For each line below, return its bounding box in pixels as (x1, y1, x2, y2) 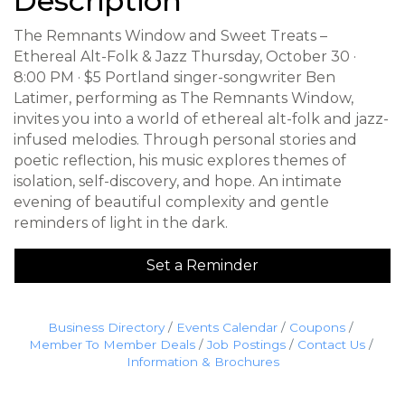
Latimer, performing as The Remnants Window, (14, 89, 353, 107)
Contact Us (297, 337, 365, 352)
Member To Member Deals (28, 337, 195, 352)
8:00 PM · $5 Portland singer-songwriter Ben (14, 69, 335, 86)
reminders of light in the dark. (14, 214, 228, 231)
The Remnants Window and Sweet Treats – (14, 27, 327, 44)
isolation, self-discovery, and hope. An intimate (14, 173, 342, 190)
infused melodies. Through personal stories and (14, 131, 357, 148)
